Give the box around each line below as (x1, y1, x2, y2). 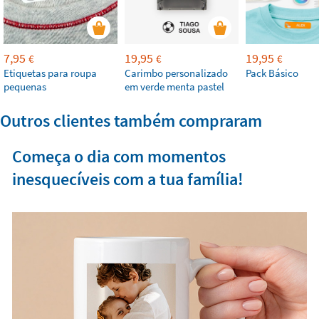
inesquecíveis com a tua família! (11, 167, 244, 190)
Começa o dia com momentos (11, 145, 226, 167)
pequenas (4, 79, 46, 93)
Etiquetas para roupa (4, 66, 97, 80)
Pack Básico (246, 66, 298, 80)
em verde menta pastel (125, 79, 224, 93)
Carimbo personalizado (125, 66, 228, 80)
